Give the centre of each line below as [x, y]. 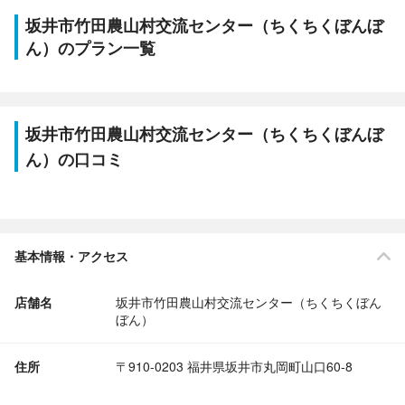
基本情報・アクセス [71, 256]
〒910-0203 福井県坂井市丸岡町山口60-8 [234, 366]
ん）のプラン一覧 [90, 48]
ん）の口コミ [74, 159]
